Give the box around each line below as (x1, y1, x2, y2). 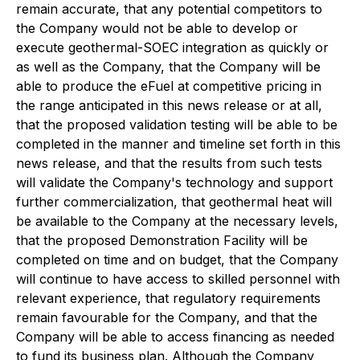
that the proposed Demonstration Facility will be (16, 231, 308, 248)
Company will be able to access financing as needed (16, 328, 334, 345)
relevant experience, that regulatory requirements (16, 289, 321, 306)
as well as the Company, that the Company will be (16, 58, 321, 75)
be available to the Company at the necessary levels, (16, 212, 338, 229)
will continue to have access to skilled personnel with (16, 270, 340, 287)
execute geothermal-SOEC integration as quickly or (16, 39, 329, 55)
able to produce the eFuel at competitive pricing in (16, 77, 321, 94)
